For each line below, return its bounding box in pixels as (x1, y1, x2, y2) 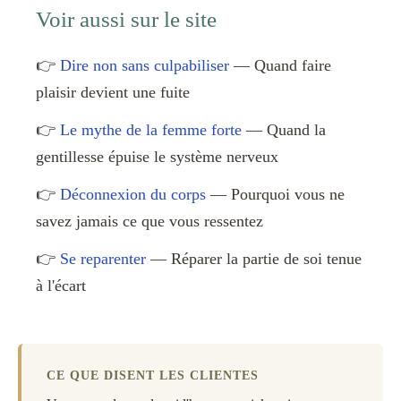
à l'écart (36, 277, 86, 295)
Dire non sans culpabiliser (60, 56, 229, 75)
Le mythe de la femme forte (60, 121, 242, 140)
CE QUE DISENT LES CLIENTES (47, 369, 259, 383)
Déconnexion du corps (60, 185, 206, 204)
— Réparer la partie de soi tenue (146, 250, 362, 269)
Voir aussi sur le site (36, 7, 217, 32)
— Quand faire (229, 56, 331, 75)
